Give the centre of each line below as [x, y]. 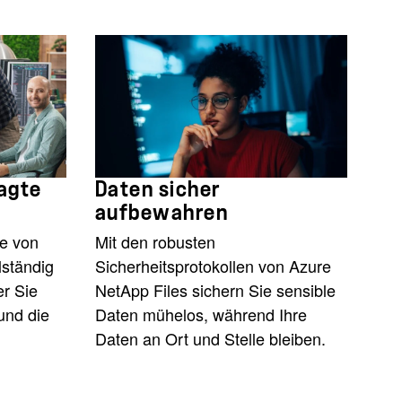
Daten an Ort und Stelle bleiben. [210, 338]
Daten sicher [157, 189]
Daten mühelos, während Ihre [201, 314]
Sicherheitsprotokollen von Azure [213, 265]
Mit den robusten [155, 241]
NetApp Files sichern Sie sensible [215, 289]
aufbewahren [161, 212]
